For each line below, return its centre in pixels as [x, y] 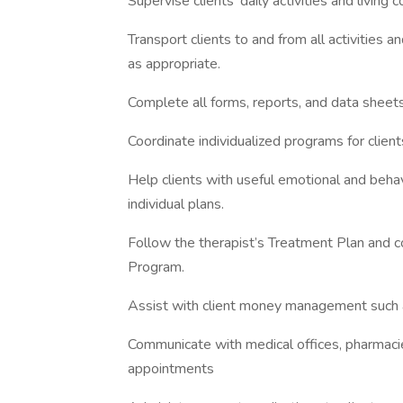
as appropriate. [176, 64]
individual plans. [178, 204]
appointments [171, 369]
